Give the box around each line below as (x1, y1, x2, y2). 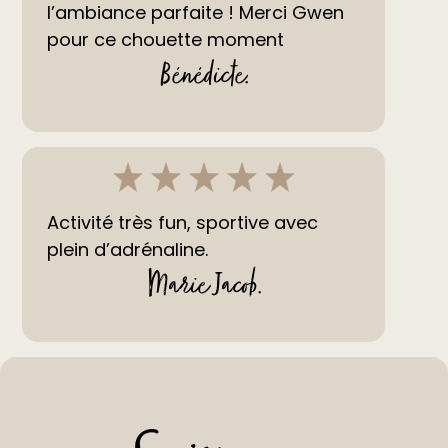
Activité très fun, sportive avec (47, 210, 319, 236)
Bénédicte (159, 62, 245, 99)
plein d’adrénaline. (47, 237, 209, 263)
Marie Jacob (146, 272, 258, 309)
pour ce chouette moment (47, 27, 285, 53)
